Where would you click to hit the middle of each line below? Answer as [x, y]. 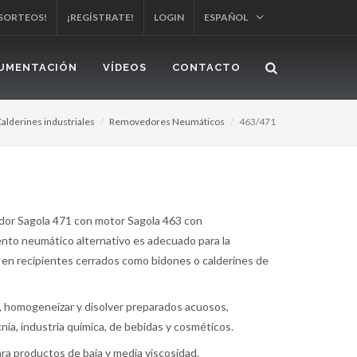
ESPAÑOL [227, 17]
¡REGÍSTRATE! [100, 17]
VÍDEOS [125, 67]
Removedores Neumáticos [167, 122]
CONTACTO [206, 67]
